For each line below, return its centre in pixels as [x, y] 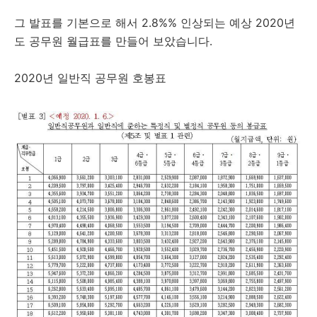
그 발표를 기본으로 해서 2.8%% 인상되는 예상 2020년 [155, 23]
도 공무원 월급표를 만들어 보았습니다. [113, 41]
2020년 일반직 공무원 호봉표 [90, 78]
